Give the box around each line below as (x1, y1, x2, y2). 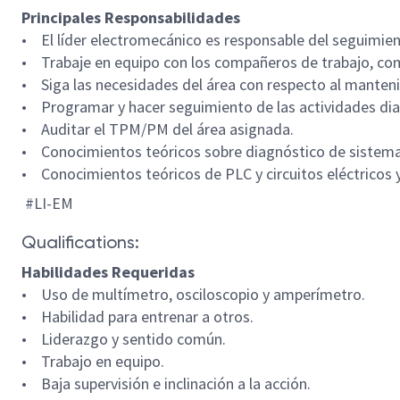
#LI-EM (21, 193, 73, 213)
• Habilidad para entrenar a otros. (21, 306, 254, 327)
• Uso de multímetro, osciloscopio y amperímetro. (21, 284, 365, 304)
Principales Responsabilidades (21, 7, 240, 28)
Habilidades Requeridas (21, 262, 195, 282)
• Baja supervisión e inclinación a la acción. (21, 373, 314, 394)
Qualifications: (21, 231, 139, 253)
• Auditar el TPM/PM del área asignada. (21, 119, 294, 139)
